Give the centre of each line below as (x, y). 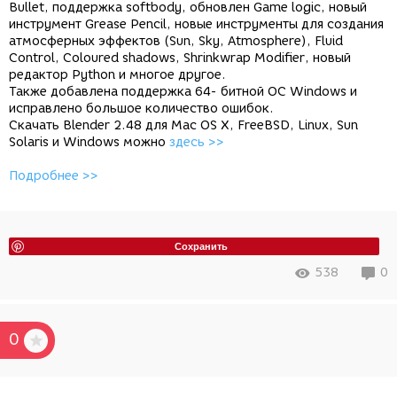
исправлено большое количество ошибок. (141, 109)
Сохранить (201, 246)
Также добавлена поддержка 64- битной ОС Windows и (183, 92)
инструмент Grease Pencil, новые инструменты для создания (196, 25)
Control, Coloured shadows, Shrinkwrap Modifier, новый (180, 58)
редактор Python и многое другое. (117, 75)
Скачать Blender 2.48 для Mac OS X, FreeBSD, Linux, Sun (183, 126)
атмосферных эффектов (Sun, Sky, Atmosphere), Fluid (176, 42)
